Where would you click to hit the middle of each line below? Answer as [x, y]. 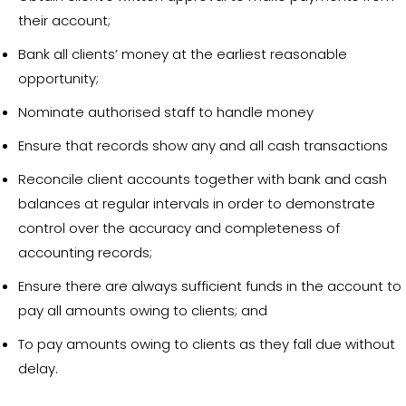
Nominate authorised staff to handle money [166, 112]
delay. [38, 368]
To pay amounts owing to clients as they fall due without [207, 344]
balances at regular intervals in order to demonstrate [197, 203]
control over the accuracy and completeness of [179, 228]
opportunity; [58, 78]
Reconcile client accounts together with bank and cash [203, 179]
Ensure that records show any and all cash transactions [203, 145]
